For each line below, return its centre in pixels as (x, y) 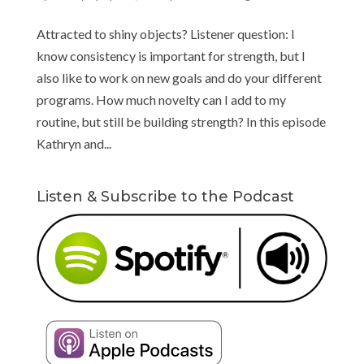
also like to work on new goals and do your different (179, 77)
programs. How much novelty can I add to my (161, 99)
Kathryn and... (74, 143)
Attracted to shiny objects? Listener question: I (165, 33)
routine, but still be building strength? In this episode (181, 121)
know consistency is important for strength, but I (171, 55)
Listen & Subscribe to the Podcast (165, 196)
